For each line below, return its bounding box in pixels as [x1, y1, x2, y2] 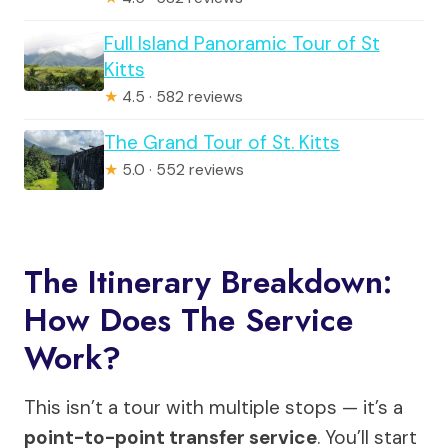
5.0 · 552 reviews [118, 159, 244, 180]
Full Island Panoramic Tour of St [103, 30, 380, 56]
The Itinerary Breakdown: [24, 258, 392, 305]
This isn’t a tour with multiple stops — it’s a [24, 394, 403, 420]
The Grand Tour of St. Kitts [104, 129, 340, 155]
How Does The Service [24, 296, 353, 343]
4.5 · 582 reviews [117, 86, 243, 107]
